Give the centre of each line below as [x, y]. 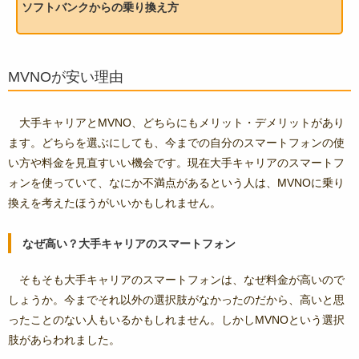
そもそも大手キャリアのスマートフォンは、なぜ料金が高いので [182, 280]
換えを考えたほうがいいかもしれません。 [115, 203]
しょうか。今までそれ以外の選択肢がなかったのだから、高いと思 [176, 300]
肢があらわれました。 [64, 340]
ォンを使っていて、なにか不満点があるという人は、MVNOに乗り [176, 183]
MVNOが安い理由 [66, 77]
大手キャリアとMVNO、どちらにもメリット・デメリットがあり [182, 123]
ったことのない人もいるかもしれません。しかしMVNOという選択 [176, 320]
